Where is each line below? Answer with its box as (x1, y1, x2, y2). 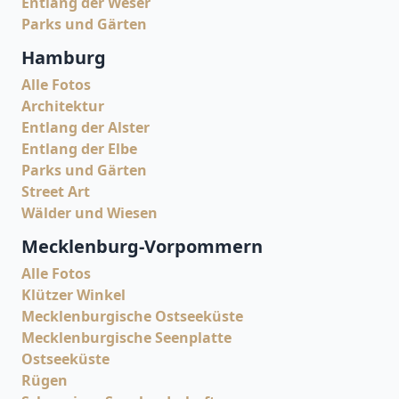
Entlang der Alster (21, 117, 150, 137)
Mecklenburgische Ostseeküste (21, 305, 243, 326)
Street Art (21, 181, 90, 201)
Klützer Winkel (21, 284, 126, 305)
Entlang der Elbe (21, 138, 137, 159)
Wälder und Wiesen (21, 202, 158, 223)
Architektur (21, 95, 104, 116)
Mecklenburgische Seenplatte (21, 327, 232, 347)
